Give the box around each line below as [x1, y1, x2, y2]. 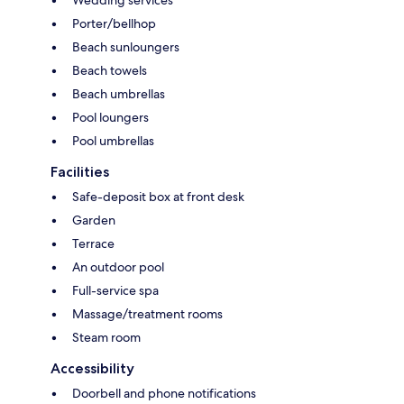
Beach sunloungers [72, 38, 179, 55]
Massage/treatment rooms [72, 305, 223, 322]
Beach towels [72, 61, 147, 78]
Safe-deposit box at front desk [72, 188, 244, 205]
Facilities [50, 162, 109, 180]
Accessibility [50, 359, 134, 377]
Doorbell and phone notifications [72, 384, 256, 401]
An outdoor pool [72, 258, 164, 275]
